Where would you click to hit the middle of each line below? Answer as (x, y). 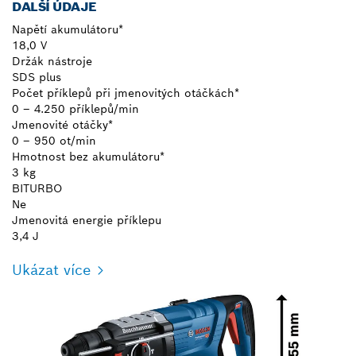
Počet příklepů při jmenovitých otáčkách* (126, 93)
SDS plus (37, 77)
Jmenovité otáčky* (62, 124)
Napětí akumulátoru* (68, 29)
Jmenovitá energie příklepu (87, 220)
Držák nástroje (52, 61)
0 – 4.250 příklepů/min (75, 108)
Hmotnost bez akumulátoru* (88, 156)
